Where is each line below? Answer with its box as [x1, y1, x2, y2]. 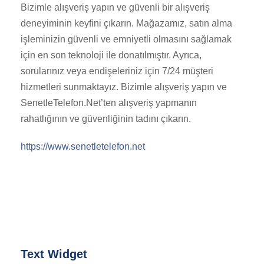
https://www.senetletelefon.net [21, 141, 145, 152]
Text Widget [21, 247, 87, 261]
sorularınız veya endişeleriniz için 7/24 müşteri [21, 66, 213, 77]
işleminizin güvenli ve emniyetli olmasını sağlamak [21, 34, 232, 45]
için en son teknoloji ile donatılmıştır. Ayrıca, [21, 50, 202, 61]
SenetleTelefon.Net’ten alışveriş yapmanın [21, 98, 197, 108]
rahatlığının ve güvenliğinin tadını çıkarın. [21, 114, 191, 124]
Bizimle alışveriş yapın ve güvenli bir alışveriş [21, 2, 210, 13]
